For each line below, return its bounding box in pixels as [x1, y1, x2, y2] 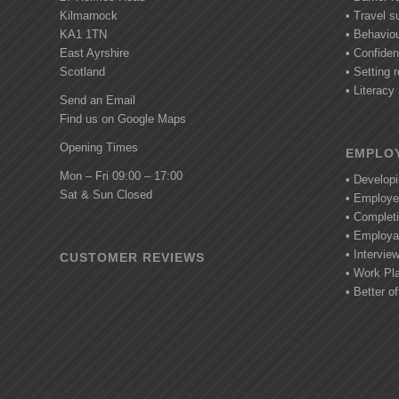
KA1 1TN [60, 28, 107, 42]
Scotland [60, 65, 105, 79]
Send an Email [60, 94, 135, 108]
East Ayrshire [60, 46, 129, 61]
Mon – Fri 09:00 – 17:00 [60, 169, 183, 183]
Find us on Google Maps [60, 112, 186, 126]
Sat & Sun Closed [60, 188, 152, 202]
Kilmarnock [60, 9, 118, 23]
